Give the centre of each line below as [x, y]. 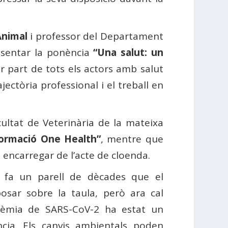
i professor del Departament [95, 36]
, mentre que [132, 139]
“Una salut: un [128, 52]
